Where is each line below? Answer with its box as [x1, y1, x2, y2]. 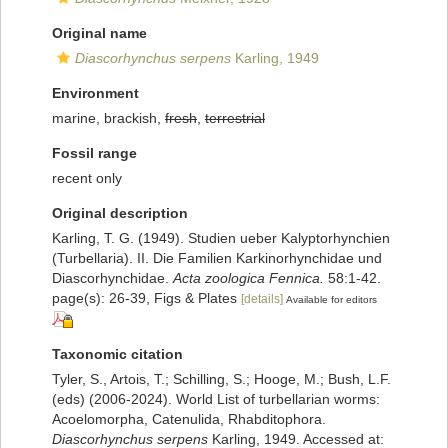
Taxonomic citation [52, 346, 183, 363]
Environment [52, 85, 139, 102]
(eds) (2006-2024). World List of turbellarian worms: [52, 391, 380, 408]
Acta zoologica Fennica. [173, 270, 324, 287]
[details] [241, 292, 283, 307]
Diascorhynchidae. [52, 270, 173, 287]
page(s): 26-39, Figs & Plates [52, 290, 241, 307]
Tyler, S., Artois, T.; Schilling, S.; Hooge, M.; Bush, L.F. [52, 371, 391, 388]
